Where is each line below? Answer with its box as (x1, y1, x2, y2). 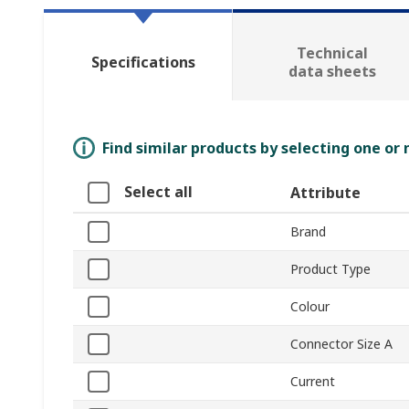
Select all (124, 182, 193, 203)
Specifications (90, 52, 195, 73)
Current (290, 372, 335, 391)
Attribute (290, 183, 361, 204)
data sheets (288, 61, 376, 82)
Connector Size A (290, 335, 393, 353)
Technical (296, 43, 368, 64)
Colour (290, 298, 330, 316)
